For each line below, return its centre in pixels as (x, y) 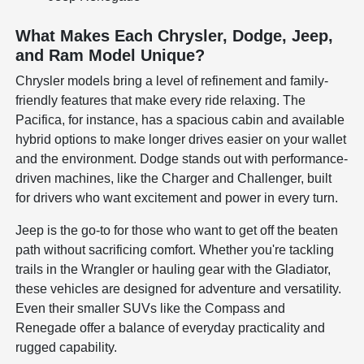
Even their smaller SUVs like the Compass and (151, 308)
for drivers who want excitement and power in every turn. (177, 197)
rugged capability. (67, 347)
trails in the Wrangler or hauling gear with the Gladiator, (173, 269)
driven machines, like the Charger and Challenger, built (174, 178)
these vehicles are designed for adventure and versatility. (179, 288)
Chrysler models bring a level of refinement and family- (172, 80)
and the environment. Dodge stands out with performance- (182, 158)
